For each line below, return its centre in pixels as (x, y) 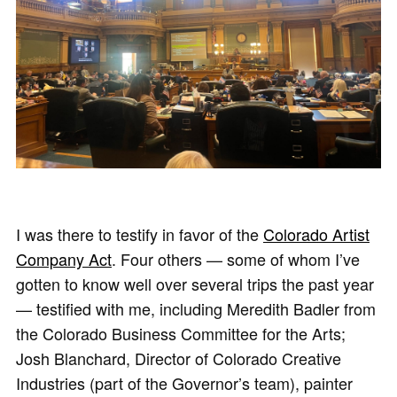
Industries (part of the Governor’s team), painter (184, 383)
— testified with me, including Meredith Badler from (196, 309)
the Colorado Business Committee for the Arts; (181, 334)
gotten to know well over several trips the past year (195, 284)
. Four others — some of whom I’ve (236, 259)
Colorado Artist (316, 234)
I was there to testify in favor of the (140, 234)
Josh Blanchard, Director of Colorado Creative (179, 358)
